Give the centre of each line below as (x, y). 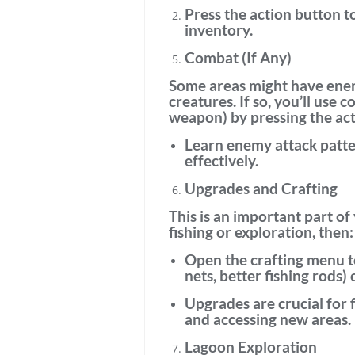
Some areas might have (248, 85)
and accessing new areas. (268, 319)
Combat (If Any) (238, 57)
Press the (217, 14)
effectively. (221, 160)
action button (295, 14)
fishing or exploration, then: (261, 232)
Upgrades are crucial (254, 303)
